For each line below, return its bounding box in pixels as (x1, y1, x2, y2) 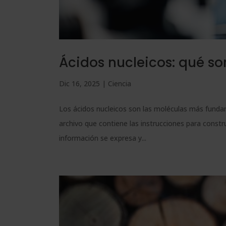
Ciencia (108, 79, 131, 89)
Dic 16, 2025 (59, 79, 100, 89)
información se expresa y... (59, 133, 146, 143)
